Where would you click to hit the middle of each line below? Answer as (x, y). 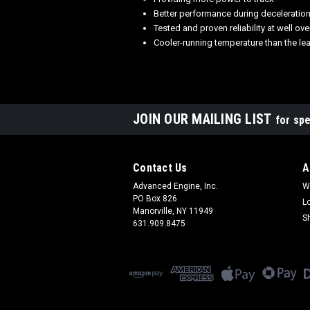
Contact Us (160, 168)
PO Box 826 (155, 199)
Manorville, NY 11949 (173, 211)
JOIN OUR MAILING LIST (204, 119)
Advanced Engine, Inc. (175, 186)
